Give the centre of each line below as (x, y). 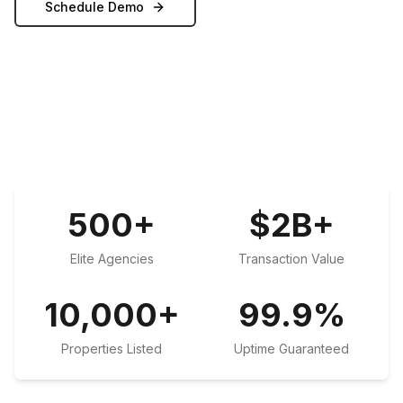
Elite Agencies (112, 259)
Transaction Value (291, 259)
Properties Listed (112, 349)
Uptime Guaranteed (291, 349)
